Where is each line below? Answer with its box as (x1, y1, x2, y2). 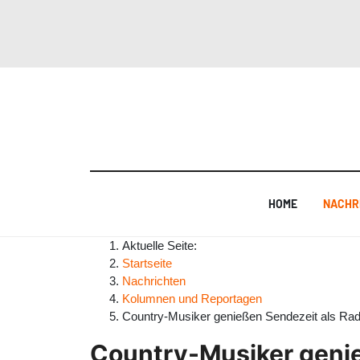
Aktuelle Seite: (122, 238, 203, 252)
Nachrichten (122, 273, 186, 288)
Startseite (122, 256, 172, 270)
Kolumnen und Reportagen (122, 291, 262, 305)
